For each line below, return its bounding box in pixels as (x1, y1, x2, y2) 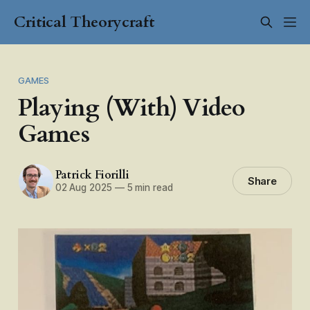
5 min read (124, 182, 173, 194)
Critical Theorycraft (14, 12, 154, 33)
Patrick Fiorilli (55, 167, 129, 183)
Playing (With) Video (17, 91, 246, 125)
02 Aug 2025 (55, 182, 112, 194)
